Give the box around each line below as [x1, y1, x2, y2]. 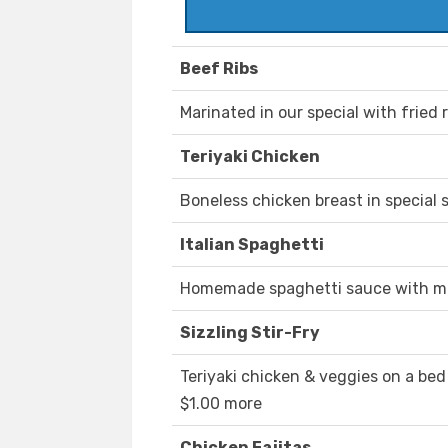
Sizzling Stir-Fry [180, 323, 320, 343]
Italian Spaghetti [180, 235, 324, 255]
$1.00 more [180, 394, 262, 414]
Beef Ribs [180, 59, 258, 79]
